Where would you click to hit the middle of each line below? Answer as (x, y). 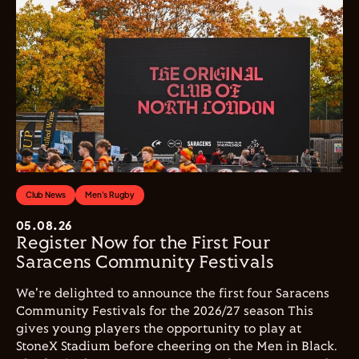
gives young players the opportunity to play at (159, 329)
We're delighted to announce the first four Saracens (173, 293)
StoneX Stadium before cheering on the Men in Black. (177, 346)
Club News (46, 194)
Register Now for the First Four (143, 243)
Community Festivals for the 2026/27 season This (165, 311)
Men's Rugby (110, 194)
